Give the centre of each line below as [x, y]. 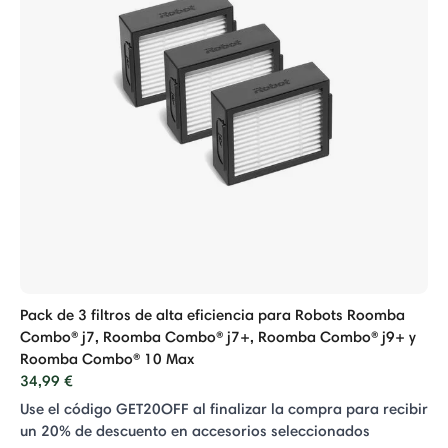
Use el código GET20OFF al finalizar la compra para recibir [224, 408]
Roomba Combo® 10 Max [107, 358]
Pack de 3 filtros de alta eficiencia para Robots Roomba [212, 314]
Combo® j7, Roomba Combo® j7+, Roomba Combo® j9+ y [218, 336]
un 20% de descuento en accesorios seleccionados [195, 430]
